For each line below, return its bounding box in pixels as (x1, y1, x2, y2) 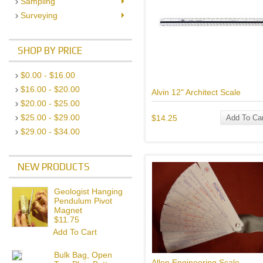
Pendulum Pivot (54, 196, 112, 205)
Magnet (54, 205, 82, 215)
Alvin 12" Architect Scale (151, 87, 241, 97)
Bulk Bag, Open (54, 250, 112, 259)
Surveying (21, 11, 58, 20)
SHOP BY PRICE (18, 45, 82, 56)
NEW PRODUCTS (18, 161, 90, 173)
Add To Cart (53, 227, 97, 237)
